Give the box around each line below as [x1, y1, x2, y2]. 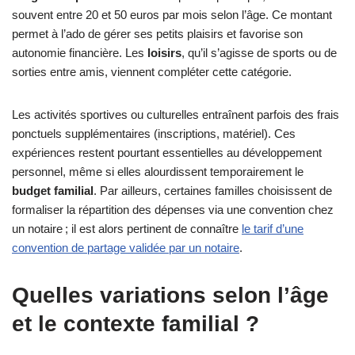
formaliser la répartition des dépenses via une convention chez [12, 202, 334, 216]
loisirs [147, 45, 181, 59]
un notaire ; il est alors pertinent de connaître [12, 221, 242, 235]
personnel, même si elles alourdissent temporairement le [12, 164, 303, 178]
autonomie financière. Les [12, 45, 147, 59]
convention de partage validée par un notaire [12, 240, 239, 254]
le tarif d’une [242, 221, 303, 235]
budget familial [12, 183, 94, 197]
